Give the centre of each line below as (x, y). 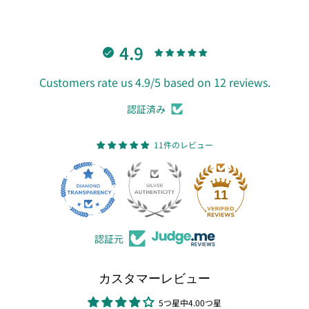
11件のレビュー (183, 145)
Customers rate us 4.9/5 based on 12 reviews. (154, 82)
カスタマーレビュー (154, 278)
